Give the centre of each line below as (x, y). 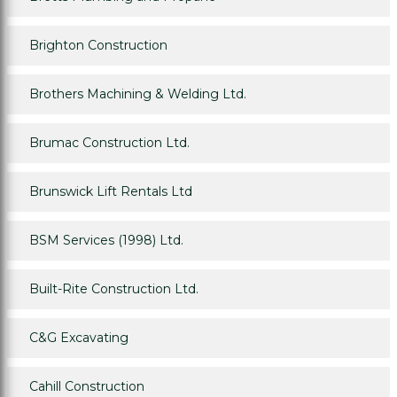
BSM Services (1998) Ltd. (106, 241)
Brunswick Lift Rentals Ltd (111, 192)
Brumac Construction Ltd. (109, 143)
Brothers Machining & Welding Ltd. (138, 94)
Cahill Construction (87, 387)
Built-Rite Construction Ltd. (114, 289)
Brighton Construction (98, 46)
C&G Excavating (79, 338)
